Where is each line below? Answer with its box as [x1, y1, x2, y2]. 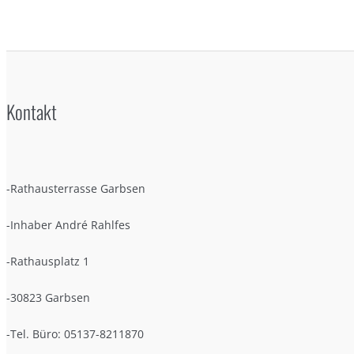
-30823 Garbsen [6, 289, 90, 305]
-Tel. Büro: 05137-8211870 [6, 326, 144, 341]
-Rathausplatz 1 [6, 253, 89, 269]
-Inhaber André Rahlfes [6, 217, 130, 232]
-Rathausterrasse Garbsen [6, 180, 145, 196]
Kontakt [6, 96, 57, 126]
